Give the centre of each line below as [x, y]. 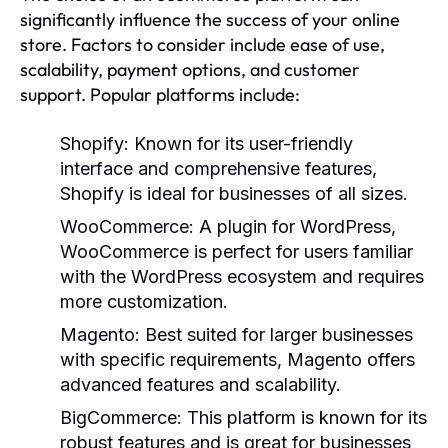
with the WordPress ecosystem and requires [242, 276]
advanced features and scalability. [200, 384]
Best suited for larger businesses [276, 334]
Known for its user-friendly [241, 143]
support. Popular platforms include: [160, 94]
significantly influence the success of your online [210, 19]
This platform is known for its [304, 417]
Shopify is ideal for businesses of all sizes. [234, 193]
